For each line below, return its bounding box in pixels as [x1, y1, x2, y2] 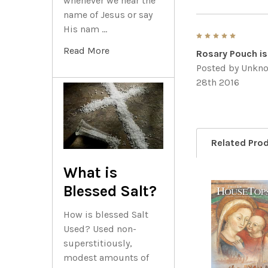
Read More [63, 44, 109, 56]
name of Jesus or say [63, 8, 153, 20]
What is [63, 164, 117, 182]
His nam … [63, 23, 107, 35]
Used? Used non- [63, 223, 136, 235]
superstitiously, [63, 237, 132, 249]
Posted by [196, 62, 242, 74]
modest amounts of [63, 252, 149, 264]
